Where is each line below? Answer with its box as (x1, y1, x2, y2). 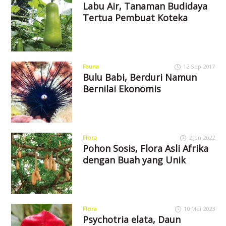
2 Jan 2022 (188, 133, 215, 141)
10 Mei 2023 (183, 204, 215, 212)
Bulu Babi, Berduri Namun (82, 71, 197, 84)
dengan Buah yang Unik (82, 153, 186, 166)
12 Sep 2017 (183, 63, 215, 71)
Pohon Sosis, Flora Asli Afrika (82, 142, 208, 154)
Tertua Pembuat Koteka (82, 12, 188, 24)
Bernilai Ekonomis (82, 83, 161, 95)
